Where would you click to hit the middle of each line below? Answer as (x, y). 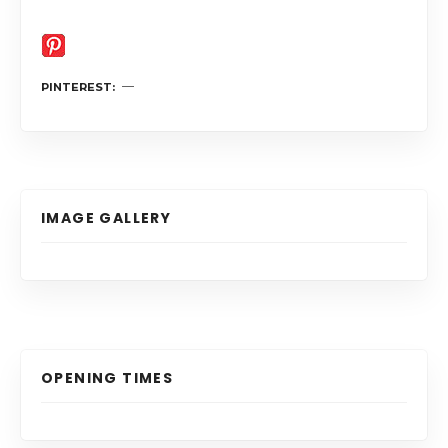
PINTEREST (76, 86)
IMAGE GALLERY (106, 217)
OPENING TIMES (107, 377)
